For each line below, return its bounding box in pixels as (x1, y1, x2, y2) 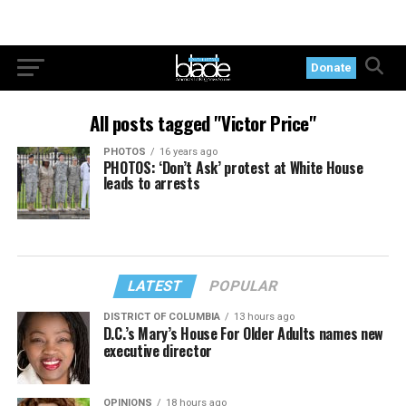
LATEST (126, 277, 186, 295)
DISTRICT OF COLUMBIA (102, 311, 220, 323)
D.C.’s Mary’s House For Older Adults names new (102, 323, 383, 344)
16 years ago (159, 146, 217, 158)
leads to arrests (102, 172, 200, 194)
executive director (102, 340, 212, 362)
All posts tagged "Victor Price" (90, 109, 316, 137)
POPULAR (208, 277, 281, 295)
